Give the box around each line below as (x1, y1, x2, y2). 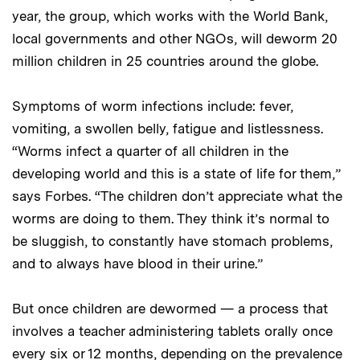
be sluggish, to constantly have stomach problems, (12, 232, 333, 249)
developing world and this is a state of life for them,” (12, 165, 341, 182)
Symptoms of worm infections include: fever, (12, 97, 293, 114)
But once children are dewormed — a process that (12, 300, 328, 317)
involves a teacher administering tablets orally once (12, 322, 333, 339)
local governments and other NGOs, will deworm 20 (12, 30, 337, 47)
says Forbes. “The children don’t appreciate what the (12, 187, 342, 204)
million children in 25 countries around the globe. (12, 52, 318, 69)
